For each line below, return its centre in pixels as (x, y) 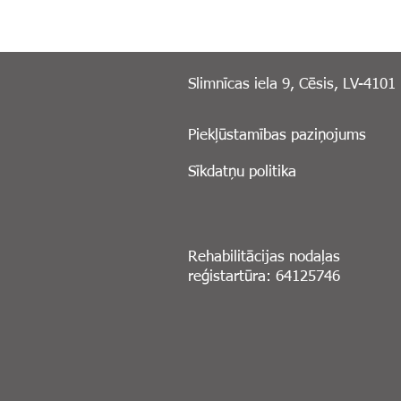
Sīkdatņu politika (242, 172)
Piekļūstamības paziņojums (277, 136)
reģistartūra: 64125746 (264, 277)
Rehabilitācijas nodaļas (264, 257)
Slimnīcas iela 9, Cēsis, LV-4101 (292, 85)
